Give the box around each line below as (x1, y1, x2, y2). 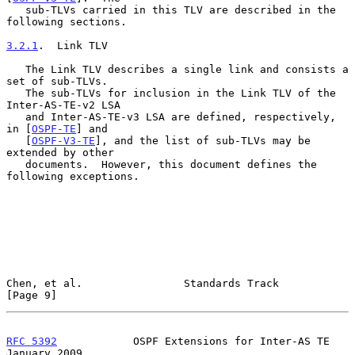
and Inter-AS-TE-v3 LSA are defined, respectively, (6, 110, 25, 123)
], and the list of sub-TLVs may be (95, 134, 311, 147)
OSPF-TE (32, 122, 76, 135)
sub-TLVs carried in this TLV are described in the (6, 3, 25, 16)
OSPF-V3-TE (32, 134, 95, 147)
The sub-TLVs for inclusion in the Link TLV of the (6, 86, 25, 99)
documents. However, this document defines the (6, 158, 25, 170)
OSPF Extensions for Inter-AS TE (57, 334, 330, 347)
